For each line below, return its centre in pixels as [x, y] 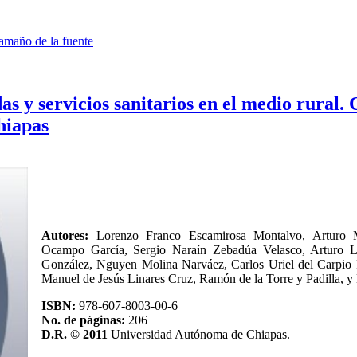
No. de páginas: [83, 320]
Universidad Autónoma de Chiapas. [202, 334]
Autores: [69, 235]
